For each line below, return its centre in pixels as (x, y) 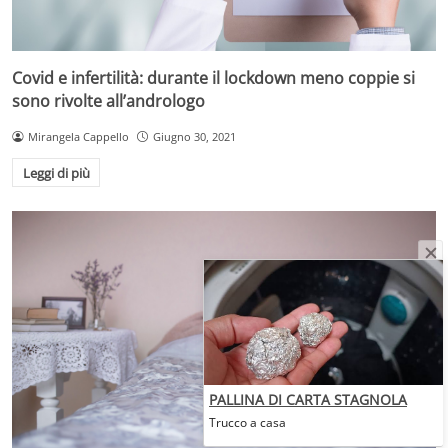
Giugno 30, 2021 (194, 137)
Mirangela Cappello (78, 137)
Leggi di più (56, 172)
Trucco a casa (247, 422)
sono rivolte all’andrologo (108, 101)
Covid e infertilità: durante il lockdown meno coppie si (213, 78)
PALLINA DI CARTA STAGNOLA (308, 399)
